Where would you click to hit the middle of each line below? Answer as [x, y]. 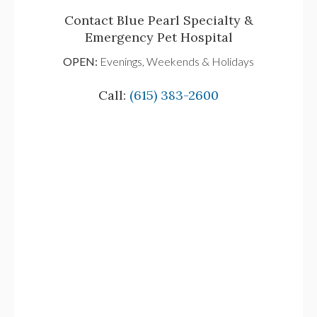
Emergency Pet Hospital [158, 37]
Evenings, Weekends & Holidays [176, 61]
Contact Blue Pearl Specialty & [158, 20]
